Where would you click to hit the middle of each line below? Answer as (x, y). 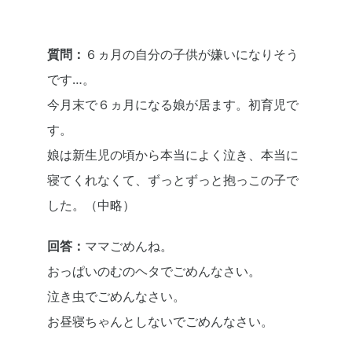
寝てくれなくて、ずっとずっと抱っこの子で (173, 180)
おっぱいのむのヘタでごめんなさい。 (154, 271)
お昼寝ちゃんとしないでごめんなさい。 (160, 322)
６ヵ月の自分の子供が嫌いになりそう (192, 55)
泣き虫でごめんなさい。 (116, 297)
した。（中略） (91, 205)
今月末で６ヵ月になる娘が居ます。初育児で (173, 105)
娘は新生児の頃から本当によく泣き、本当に (173, 155)
